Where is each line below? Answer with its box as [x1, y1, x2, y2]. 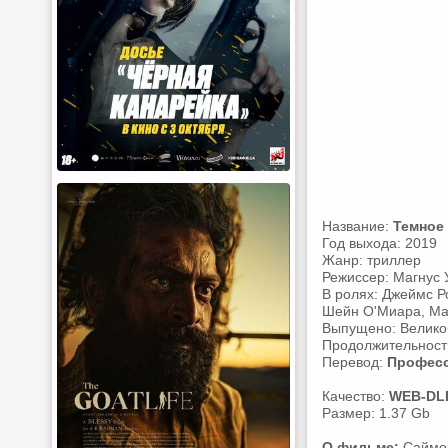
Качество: [322, 388, 389, 404]
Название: [322, 218, 393, 234]
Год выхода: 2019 [322, 235, 437, 251]
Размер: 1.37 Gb [322, 405, 430, 421]
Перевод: [322, 354, 387, 370]
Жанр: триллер [322, 252, 421, 268]
